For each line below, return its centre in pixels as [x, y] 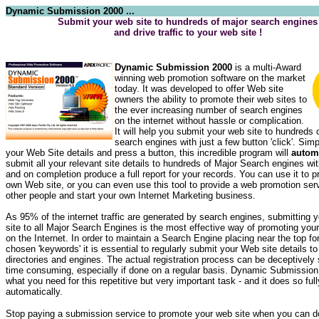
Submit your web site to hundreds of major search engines [188, 22]
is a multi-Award [267, 67]
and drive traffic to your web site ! [188, 32]
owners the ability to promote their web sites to [211, 99]
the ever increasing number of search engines [209, 110]
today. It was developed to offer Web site [199, 89]
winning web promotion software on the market [210, 78]
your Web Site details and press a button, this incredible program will [148, 153]
